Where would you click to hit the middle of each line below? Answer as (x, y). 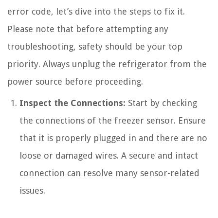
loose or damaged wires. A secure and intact (109, 155)
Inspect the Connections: (73, 103)
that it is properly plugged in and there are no (113, 138)
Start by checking (161, 103)
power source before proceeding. (75, 81)
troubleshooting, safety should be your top (95, 46)
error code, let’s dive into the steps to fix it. (96, 11)
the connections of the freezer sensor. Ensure (113, 120)
